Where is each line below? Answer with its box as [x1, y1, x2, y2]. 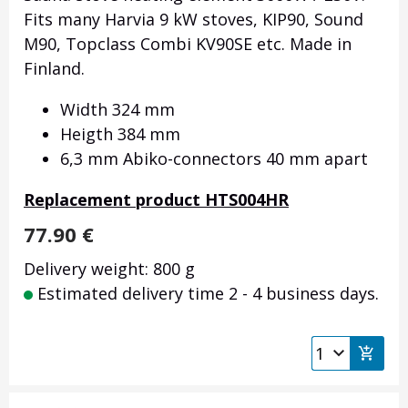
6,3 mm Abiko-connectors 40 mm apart [60, 148, 368, 170]
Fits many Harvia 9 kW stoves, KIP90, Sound [24, 8, 363, 31]
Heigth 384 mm [60, 123, 180, 146]
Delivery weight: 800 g [24, 258, 195, 280]
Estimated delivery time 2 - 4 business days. [33, 282, 379, 305]
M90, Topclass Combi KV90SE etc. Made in [24, 33, 352, 56]
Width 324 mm [60, 98, 175, 121]
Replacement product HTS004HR [24, 189, 289, 211]
